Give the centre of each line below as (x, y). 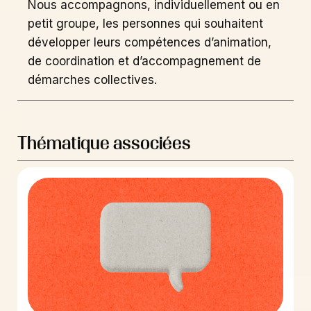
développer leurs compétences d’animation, (150, 42)
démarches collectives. (92, 79)
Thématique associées (104, 142)
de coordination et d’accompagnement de (144, 61)
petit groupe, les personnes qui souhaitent (145, 23)
